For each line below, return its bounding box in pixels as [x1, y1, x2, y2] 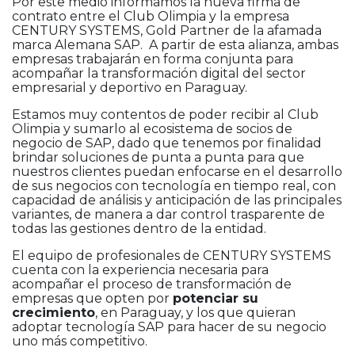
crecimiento [12, 305, 95, 321]
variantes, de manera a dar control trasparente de [12, 207, 325, 223]
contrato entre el [12, 9, 124, 25]
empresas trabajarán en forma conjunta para [12, 52, 293, 67]
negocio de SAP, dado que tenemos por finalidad [12, 136, 322, 151]
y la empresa [206, 9, 289, 25]
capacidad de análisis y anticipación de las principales [12, 193, 342, 208]
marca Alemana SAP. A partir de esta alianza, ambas [12, 37, 338, 53]
